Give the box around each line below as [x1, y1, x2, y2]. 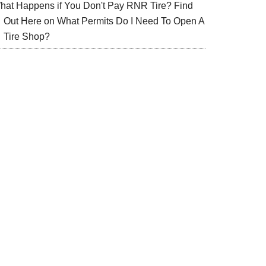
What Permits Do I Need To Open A [57, 16, 204, 27]
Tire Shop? [4, 31, 50, 42]
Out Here [4, 16, 42, 27]
